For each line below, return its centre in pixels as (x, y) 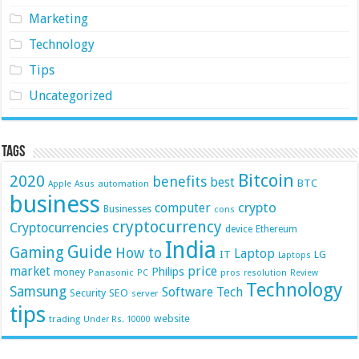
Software (188, 292)
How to (139, 253)
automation (124, 183)
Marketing (58, 18)
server (145, 293)
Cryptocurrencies (60, 228)
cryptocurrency (167, 227)
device (239, 229)
